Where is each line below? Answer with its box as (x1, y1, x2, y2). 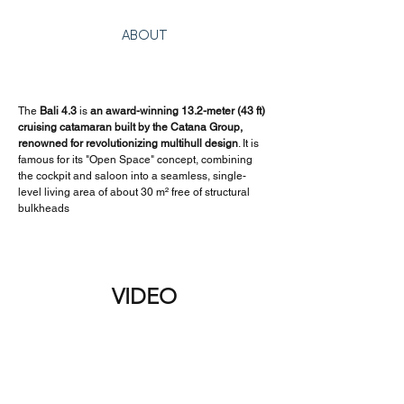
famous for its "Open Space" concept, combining (18, 153, 255, 166)
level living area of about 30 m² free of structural (18, 186, 252, 198)
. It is (238, 137, 262, 150)
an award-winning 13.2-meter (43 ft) (90, 105, 268, 117)
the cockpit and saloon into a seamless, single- (18, 170, 246, 182)
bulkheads (18, 202, 69, 215)
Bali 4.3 (40, 105, 77, 117)
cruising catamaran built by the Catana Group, (18, 121, 245, 133)
